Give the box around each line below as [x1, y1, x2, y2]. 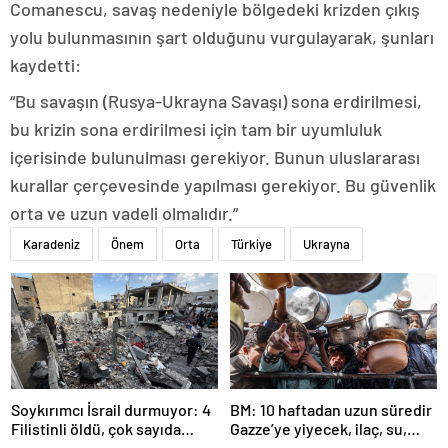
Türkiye [231, 235, 272, 252]
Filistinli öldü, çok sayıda [11, 419, 181, 439]
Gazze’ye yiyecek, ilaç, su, [230, 419, 407, 439]
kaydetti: [10, 53, 81, 76]
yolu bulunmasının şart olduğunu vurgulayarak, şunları [10, 25, 434, 48]
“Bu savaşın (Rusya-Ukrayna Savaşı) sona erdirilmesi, [10, 89, 422, 112]
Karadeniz [23, 235, 80, 252]
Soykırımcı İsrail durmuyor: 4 [11, 400, 211, 420]
